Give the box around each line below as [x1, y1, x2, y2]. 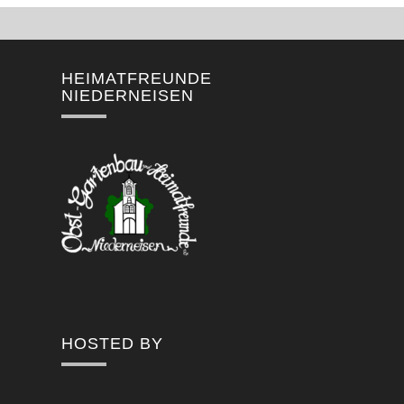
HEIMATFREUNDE [61, 69, 212, 88]
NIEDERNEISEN [61, 87, 194, 106]
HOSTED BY [61, 335, 163, 353]
